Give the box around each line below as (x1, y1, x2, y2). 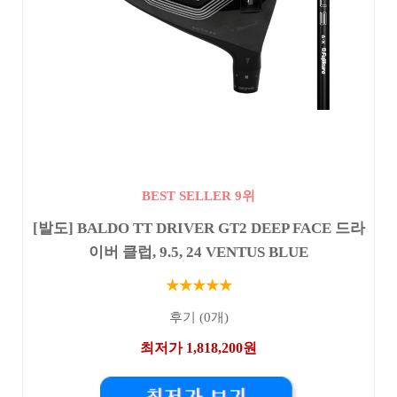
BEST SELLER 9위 (142, 188, 255, 203)
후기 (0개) (168, 310, 229, 325)
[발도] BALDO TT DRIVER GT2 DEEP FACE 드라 (32, 219, 365, 237)
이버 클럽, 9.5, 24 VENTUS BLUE (89, 243, 308, 261)
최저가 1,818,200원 (140, 340, 257, 356)
